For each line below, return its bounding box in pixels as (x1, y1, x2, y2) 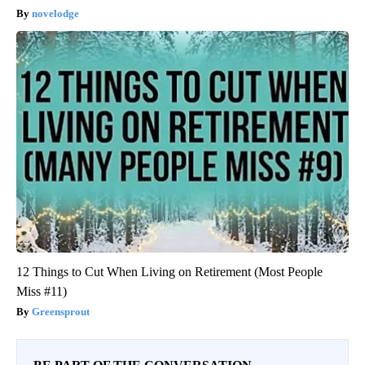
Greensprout (32, 305, 90, 318)
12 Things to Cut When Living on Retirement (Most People (16, 264, 323, 279)
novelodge (32, 7, 79, 20)
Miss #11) (16, 284, 67, 298)
